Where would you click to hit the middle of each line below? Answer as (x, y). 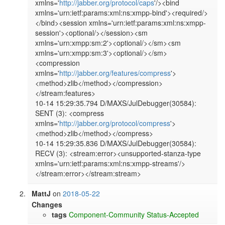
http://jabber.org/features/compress (115, 73)
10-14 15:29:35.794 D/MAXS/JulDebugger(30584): (116, 103)
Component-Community (107, 215)
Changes (47, 205)
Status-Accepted (173, 215)
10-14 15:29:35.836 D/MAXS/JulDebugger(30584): (116, 143)
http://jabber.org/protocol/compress (115, 123)
